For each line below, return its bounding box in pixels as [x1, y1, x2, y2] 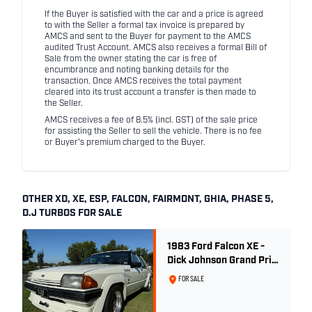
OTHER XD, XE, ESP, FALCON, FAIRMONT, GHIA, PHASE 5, [22, 194, 274, 205]
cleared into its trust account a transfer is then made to [45, 88, 256, 97]
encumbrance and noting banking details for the [45, 66, 229, 75]
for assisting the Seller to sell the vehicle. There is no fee [45, 127, 262, 136]
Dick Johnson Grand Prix [167, 256, 276, 266]
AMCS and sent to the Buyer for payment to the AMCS [45, 33, 251, 41]
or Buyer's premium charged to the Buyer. [45, 139, 205, 147]
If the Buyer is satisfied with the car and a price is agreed [45, 10, 263, 19]
